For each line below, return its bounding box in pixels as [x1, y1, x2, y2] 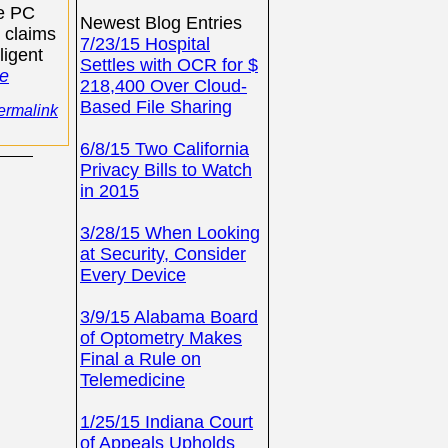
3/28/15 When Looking [80, 223, 260, 243]
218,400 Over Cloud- [80, 76, 247, 96]
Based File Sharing [80, 97, 232, 117]
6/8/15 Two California [80, 139, 249, 159]
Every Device [80, 265, 186, 285]
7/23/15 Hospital [80, 34, 210, 54]
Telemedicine [80, 370, 185, 390]
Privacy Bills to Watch [80, 160, 252, 180]
